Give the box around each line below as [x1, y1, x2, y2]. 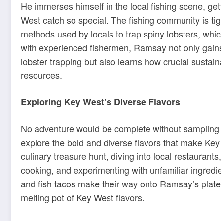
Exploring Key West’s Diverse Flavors [21, 95, 180, 109]
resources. [21, 68, 62, 81]
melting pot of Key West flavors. [21, 191, 145, 204]
